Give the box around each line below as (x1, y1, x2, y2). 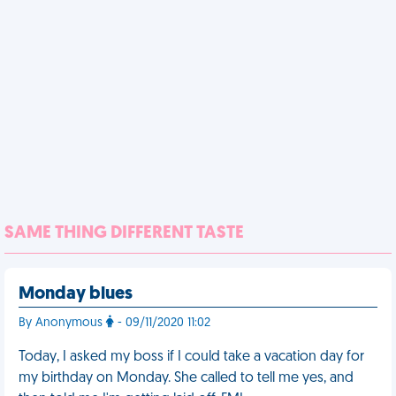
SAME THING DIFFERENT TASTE (4, 225, 244, 242)
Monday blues (19, 286, 133, 303)
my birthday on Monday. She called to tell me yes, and (19, 371, 354, 385)
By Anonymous (19, 316, 106, 330)
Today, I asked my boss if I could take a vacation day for (19, 350, 364, 364)
